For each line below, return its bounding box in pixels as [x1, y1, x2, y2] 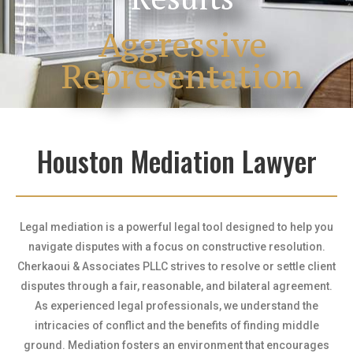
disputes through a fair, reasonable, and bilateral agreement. [20, 280, 333, 292]
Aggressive [98, 24, 267, 65]
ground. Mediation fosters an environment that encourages [24, 339, 329, 351]
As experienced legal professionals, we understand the [35, 299, 318, 312]
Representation [61, 55, 303, 97]
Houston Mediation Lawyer [36, 140, 317, 181]
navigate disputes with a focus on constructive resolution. [28, 240, 325, 253]
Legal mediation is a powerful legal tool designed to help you [20, 221, 333, 233]
